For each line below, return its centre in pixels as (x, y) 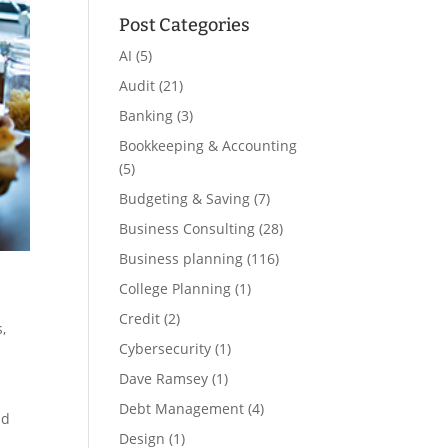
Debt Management (182, 408)
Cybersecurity (165, 348)
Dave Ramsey (164, 378)
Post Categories (185, 25)
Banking (146, 115)
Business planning (181, 258)
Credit (140, 318)
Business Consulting (187, 228)
